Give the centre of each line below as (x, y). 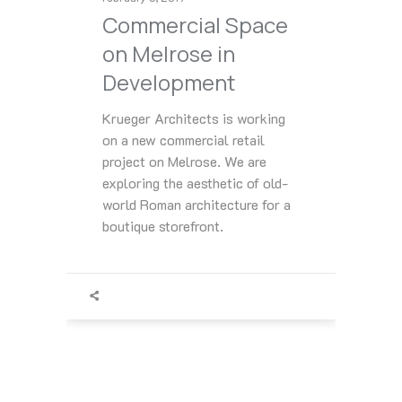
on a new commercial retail (184, 140)
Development (169, 83)
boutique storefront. (163, 226)
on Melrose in (169, 54)
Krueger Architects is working (194, 118)
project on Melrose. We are (184, 162)
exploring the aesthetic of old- (195, 183)
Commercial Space (195, 25)
